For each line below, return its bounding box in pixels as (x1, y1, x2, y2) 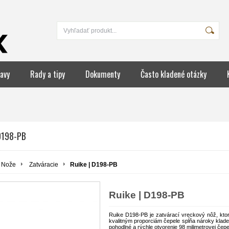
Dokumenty (85, 68, 120, 80)
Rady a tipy (30, 68, 65, 80)
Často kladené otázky (141, 68, 207, 80)
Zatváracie (29, 161, 58, 168)
